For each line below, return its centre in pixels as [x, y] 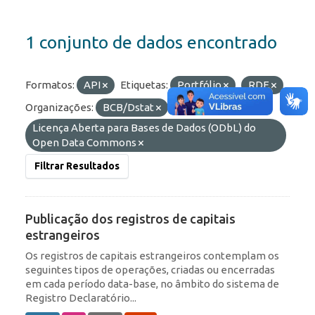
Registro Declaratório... [81, 298]
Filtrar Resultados [77, 166]
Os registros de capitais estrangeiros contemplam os [152, 256]
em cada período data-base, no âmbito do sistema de [152, 284]
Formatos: [50, 85]
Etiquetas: [144, 85]
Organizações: [59, 108]
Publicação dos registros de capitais [130, 219]
